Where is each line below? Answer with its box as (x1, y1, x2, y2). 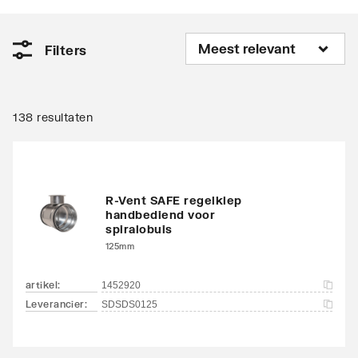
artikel (26, 278, 58, 291)
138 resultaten (13, 109, 93, 124)
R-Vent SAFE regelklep (105, 193, 242, 207)
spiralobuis (105, 221, 173, 236)
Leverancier (26, 297, 85, 310)
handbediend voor (105, 207, 215, 221)
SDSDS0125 (101, 298, 157, 310)
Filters (45, 42, 87, 58)
